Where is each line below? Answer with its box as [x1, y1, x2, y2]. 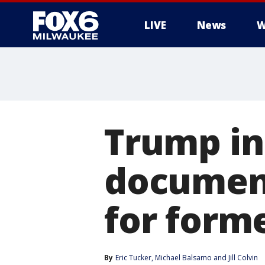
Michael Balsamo [155, 253, 212, 263]
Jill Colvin [228, 253, 258, 263]
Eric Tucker [115, 253, 151, 263]
